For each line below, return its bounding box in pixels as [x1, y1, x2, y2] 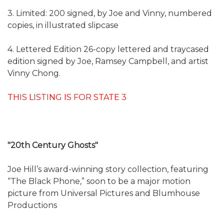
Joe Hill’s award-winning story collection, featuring [7, 164, 208, 174]
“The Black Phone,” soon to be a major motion [7, 176, 190, 186]
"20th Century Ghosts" [7, 140, 98, 150]
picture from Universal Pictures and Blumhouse [7, 188, 200, 198]
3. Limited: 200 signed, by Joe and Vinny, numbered [7, 8, 212, 18]
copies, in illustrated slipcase [7, 20, 118, 30]
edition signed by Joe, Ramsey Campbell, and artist [7, 56, 208, 66]
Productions [7, 200, 57, 210]
